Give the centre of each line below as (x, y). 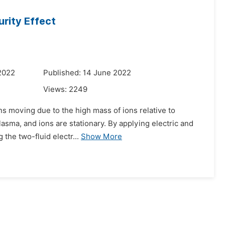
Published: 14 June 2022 (87, 73)
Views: (56, 89)
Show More (101, 137)
